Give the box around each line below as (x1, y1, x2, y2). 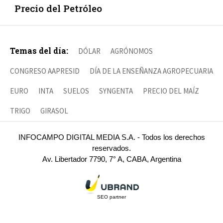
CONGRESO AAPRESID (10, 66, 80, 76)
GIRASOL (40, 106, 68, 116)
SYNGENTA (99, 86, 133, 96)
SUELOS (63, 86, 89, 96)
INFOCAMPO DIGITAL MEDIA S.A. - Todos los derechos (18, 133, 205, 142)
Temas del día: (10, 45, 68, 56)
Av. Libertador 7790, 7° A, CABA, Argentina (42, 155, 181, 164)
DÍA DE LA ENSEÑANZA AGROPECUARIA (90, 66, 213, 76)
